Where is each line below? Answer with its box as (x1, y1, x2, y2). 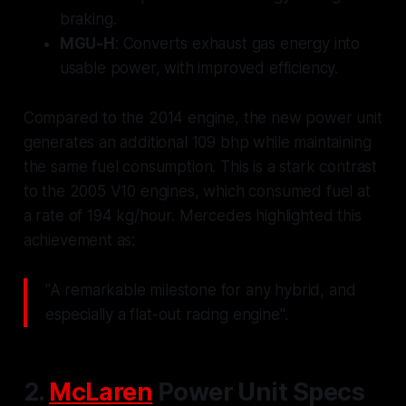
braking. (59, 10, 117, 29)
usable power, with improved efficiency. (59, 59, 339, 78)
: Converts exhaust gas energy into (114, 34, 361, 53)
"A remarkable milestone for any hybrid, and (44, 281, 356, 300)
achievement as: (23, 231, 136, 250)
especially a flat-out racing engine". (44, 305, 288, 324)
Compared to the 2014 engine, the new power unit (23, 109, 382, 128)
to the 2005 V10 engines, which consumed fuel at (23, 182, 371, 201)
